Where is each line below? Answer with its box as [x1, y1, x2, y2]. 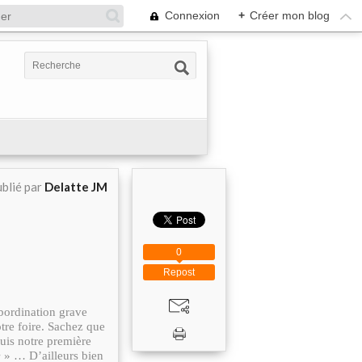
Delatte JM [44, 179, 107, 194]
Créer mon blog [250, 9, 330, 22]
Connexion [165, 9, 220, 22]
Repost [163, 267, 195, 278]
